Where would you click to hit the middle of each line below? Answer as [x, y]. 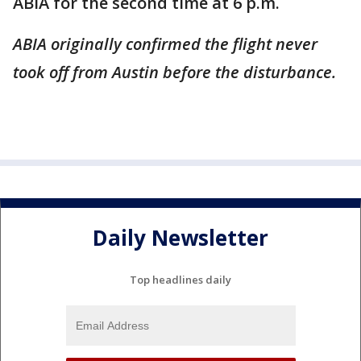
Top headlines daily [180, 279]
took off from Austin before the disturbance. [176, 72]
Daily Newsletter [180, 238]
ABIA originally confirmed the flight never [165, 44]
